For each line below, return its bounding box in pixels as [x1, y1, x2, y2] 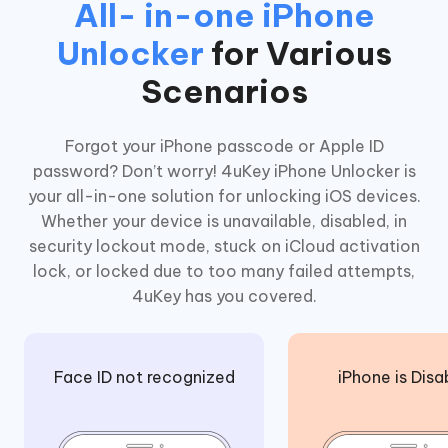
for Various [203, 32, 392, 73]
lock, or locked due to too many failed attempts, [33, 260, 415, 281]
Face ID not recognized [53, 366, 235, 387]
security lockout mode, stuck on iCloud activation [28, 235, 420, 256]
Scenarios [140, 70, 308, 111]
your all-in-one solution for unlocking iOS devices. [27, 185, 421, 206]
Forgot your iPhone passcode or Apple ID [64, 135, 384, 156]
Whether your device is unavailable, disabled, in [41, 210, 407, 231]
